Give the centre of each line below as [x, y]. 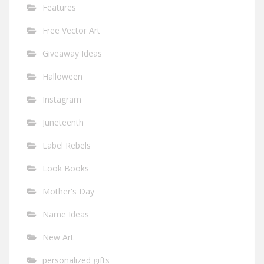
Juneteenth [63, 123]
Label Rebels [67, 146]
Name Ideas [66, 214]
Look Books [66, 169]
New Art [58, 237]
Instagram [62, 100]
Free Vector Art [71, 31]
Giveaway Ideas [72, 54]
